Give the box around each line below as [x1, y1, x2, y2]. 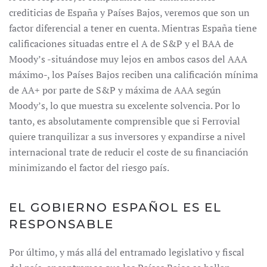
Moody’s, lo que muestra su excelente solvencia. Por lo [9, 99, 240, 112]
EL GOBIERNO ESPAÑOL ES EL [9, 200, 222, 215]
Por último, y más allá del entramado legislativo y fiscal [9, 246, 244, 259]
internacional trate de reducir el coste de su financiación [9, 145, 249, 159]
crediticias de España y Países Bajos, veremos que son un [9, 6, 250, 19]
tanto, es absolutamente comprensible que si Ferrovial [9, 114, 240, 128]
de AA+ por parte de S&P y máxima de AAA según [9, 83, 221, 97]
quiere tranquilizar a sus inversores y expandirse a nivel [9, 130, 246, 143]
